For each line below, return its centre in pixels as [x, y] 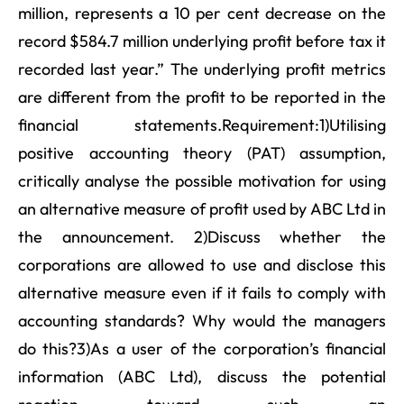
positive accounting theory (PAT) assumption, [202, 152]
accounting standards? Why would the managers [202, 320]
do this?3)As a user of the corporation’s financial [202, 348]
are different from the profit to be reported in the [202, 96]
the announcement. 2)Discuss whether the [202, 236]
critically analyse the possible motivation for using [202, 180]
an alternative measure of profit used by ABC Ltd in [202, 208]
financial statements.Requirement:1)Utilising [202, 124]
